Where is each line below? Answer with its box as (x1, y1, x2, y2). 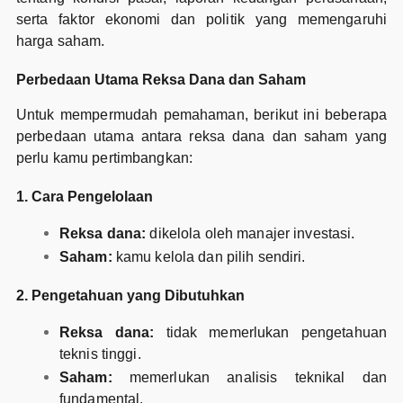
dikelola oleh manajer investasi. (146, 225, 355, 241)
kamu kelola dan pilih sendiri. (112, 248, 306, 264)
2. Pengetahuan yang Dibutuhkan (15, 287, 245, 303)
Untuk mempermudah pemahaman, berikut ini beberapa (15, 106, 388, 122)
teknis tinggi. (58, 345, 141, 362)
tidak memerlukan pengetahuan (154, 324, 388, 340)
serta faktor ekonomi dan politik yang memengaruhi (15, 11, 388, 27)
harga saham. (15, 32, 105, 49)
